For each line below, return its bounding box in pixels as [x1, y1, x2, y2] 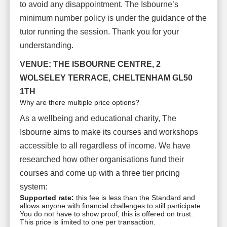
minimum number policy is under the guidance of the [19, 13, 207, 22]
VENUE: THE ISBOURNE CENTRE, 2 [19, 59, 161, 68]
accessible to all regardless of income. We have [19, 141, 191, 150]
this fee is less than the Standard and [73, 193, 195, 202]
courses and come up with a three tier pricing [19, 168, 180, 177]
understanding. [19, 41, 73, 50]
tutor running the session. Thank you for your [19, 27, 179, 36]
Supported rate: [19, 193, 74, 202]
